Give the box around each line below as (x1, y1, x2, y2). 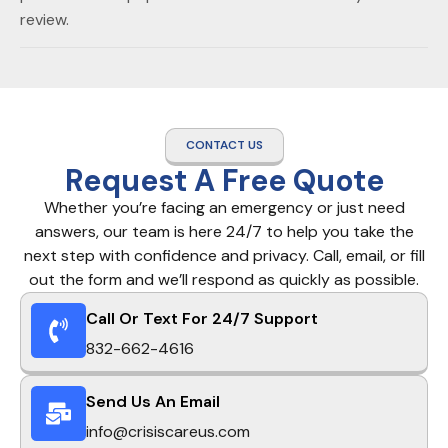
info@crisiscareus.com (86, 421, 250, 443)
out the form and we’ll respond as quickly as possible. (29, 269, 419, 291)
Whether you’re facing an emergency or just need (43, 197, 405, 219)
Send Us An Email (86, 391, 220, 413)
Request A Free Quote (64, 161, 384, 201)
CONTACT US (185, 137, 263, 154)
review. (20, 9, 69, 31)
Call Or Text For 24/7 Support (86, 308, 318, 330)
